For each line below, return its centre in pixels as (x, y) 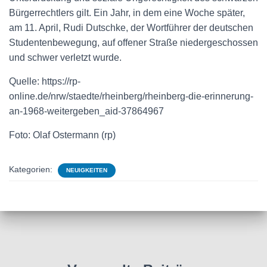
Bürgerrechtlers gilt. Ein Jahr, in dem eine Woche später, (127, 13)
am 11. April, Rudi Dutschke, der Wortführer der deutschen (131, 28)
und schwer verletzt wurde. (65, 58)
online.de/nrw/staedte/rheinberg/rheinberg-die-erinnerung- (131, 96)
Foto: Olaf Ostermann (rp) (62, 135)
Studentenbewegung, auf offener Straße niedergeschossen (133, 43)
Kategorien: (32, 169)
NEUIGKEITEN (87, 170)
